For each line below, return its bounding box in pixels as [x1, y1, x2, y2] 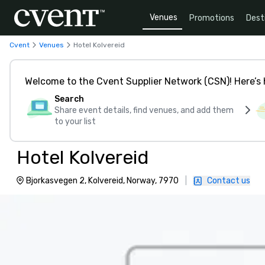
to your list [54, 117, 96, 127]
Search [54, 94, 84, 104]
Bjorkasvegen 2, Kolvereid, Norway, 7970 [26, 176, 179, 186]
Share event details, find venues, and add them [54, 105, 234, 115]
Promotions [189, 12, 234, 23]
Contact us [207, 176, 250, 186]
